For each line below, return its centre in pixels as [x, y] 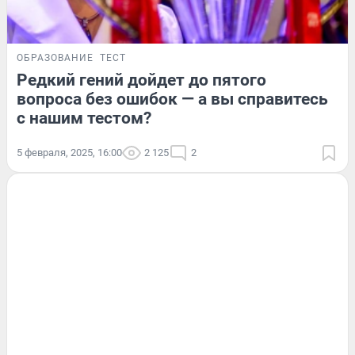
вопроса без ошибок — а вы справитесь [172, 99]
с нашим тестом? [84, 118]
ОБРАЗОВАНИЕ [55, 57]
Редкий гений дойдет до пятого [141, 80]
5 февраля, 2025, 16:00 [69, 152]
